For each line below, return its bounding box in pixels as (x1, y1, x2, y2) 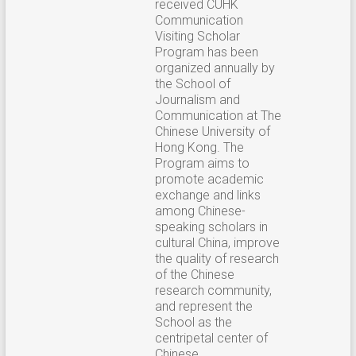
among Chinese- (154, 203, 246, 219)
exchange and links (154, 187, 261, 203)
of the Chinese (154, 266, 234, 282)
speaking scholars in (154, 219, 268, 234)
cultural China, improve (154, 234, 280, 250)
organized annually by (154, 60, 275, 75)
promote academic (154, 171, 264, 187)
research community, (154, 282, 272, 298)
